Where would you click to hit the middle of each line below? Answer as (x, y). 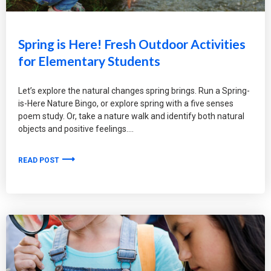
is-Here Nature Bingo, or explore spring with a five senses (126, 104)
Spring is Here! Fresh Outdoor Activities (132, 44)
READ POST (40, 160)
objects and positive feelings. (73, 129)
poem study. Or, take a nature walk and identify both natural (131, 116)
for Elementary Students (89, 61)
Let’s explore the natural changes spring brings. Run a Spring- (134, 91)
